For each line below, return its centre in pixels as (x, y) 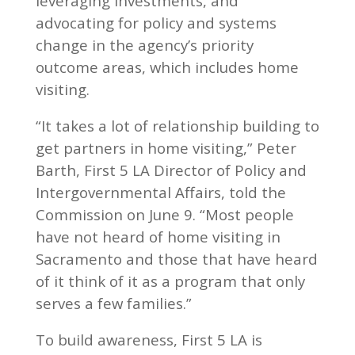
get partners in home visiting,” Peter (166, 147)
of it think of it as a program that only (170, 281)
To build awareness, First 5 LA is (149, 339)
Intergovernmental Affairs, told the (160, 192)
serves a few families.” (113, 303)
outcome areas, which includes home (167, 67)
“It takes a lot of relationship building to (177, 125)
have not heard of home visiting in (158, 236)
